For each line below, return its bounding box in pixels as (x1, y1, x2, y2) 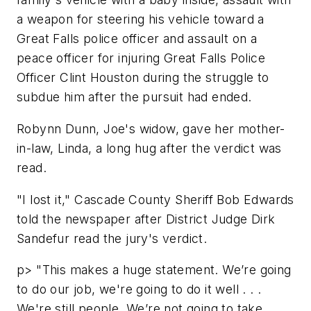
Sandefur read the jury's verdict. (17, 230, 208, 246)
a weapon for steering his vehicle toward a (17, 12, 264, 27)
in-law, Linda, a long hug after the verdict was (17, 140, 282, 155)
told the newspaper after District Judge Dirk (17, 211, 276, 226)
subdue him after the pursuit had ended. (17, 90, 252, 105)
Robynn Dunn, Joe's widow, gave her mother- (17, 121, 285, 136)
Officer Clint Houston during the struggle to (17, 70, 269, 85)
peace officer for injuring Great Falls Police (17, 51, 265, 66)
